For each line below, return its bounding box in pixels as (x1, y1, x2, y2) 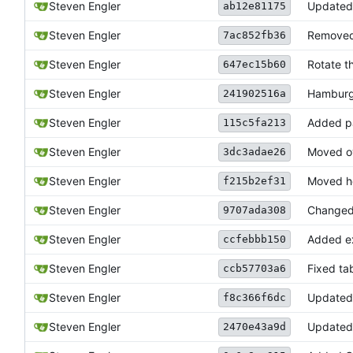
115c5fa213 (223, 117, 286, 128)
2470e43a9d (223, 321, 286, 333)
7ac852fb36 (223, 29, 286, 41)
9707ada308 (223, 204, 286, 216)
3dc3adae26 (223, 146, 286, 158)
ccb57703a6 (223, 262, 286, 274)
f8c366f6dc (223, 292, 286, 303)
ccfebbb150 (223, 233, 286, 245)
